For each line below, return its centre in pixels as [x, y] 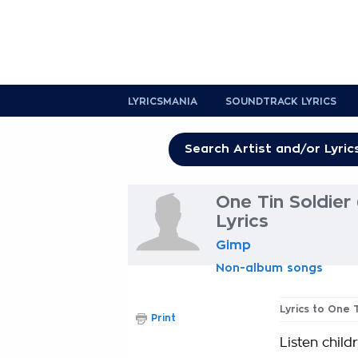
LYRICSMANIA [163, 101]
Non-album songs [269, 268]
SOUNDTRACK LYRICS [281, 101]
